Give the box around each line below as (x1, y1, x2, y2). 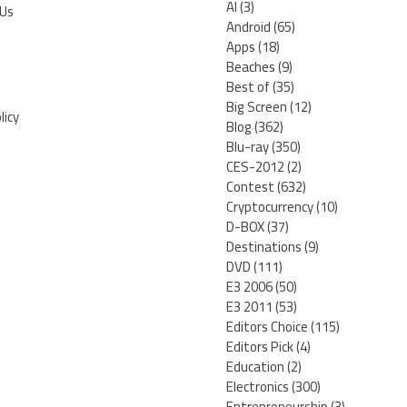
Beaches (226, 54, 275, 81)
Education (226, 353, 284, 381)
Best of (226, 74, 270, 101)
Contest (226, 174, 274, 201)
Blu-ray (226, 134, 269, 161)
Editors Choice (226, 313, 308, 341)
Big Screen (226, 94, 287, 121)
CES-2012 (226, 154, 284, 181)
